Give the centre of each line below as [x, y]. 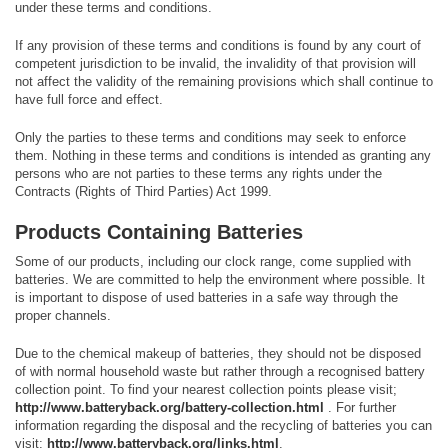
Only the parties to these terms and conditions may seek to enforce [210, 137]
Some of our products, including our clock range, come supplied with [213, 261]
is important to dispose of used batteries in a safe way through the [206, 297]
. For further [360, 407]
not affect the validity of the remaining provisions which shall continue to [224, 81]
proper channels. [63, 315]
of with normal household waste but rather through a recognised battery [220, 371]
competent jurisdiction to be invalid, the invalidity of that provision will [215, 63]
